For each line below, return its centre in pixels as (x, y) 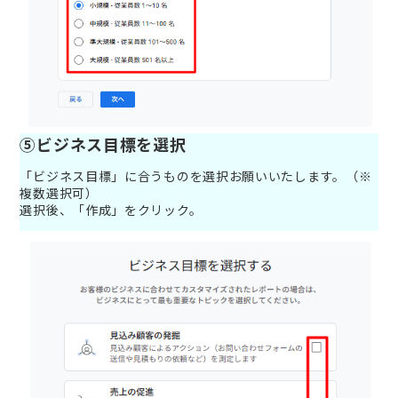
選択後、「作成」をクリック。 (111, 209)
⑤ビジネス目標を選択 (103, 143)
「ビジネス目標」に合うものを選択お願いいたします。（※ (196, 175)
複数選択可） (59, 192)
